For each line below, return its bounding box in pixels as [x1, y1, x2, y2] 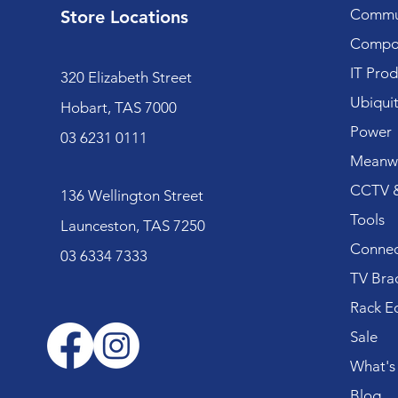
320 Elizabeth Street [60, 68, 192, 86]
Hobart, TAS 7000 [60, 99, 177, 116]
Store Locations [60, 6, 188, 28]
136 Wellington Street [60, 187, 203, 204]
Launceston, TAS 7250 [60, 217, 205, 235]
